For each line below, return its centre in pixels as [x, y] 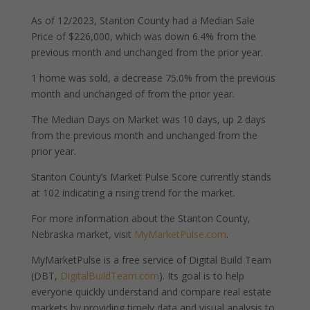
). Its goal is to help [201, 276]
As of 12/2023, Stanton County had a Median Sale [143, 20]
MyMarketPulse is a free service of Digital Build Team [151, 260]
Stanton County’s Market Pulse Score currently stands [151, 177]
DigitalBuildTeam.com [109, 276]
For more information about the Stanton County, [140, 218]
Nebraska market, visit [82, 234]
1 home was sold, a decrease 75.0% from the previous [153, 78]
